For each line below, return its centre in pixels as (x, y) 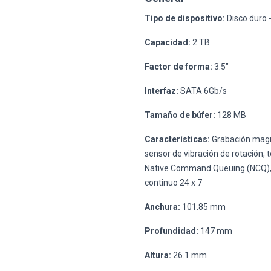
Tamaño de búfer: (180, 115)
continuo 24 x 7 (173, 182)
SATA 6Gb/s (203, 90)
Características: (177, 139)
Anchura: (162, 207)
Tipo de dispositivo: (185, 18)
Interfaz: (162, 90)
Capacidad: (168, 42)
